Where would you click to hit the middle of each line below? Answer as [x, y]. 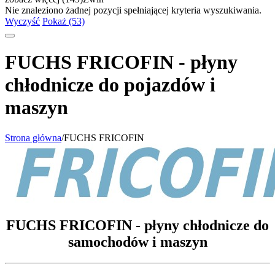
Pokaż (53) [64, 21]
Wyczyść [22, 21]
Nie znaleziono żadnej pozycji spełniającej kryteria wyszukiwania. [133, 10]
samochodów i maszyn [137, 242]
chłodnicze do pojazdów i [110, 85]
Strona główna [33, 137]
